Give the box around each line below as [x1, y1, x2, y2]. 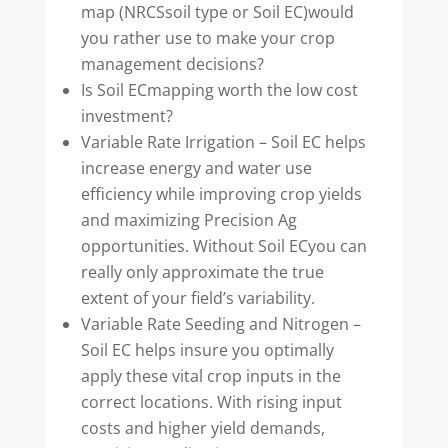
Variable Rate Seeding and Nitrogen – [80, 313, 361, 336]
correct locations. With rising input [80, 391, 342, 414]
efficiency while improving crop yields [80, 183, 362, 206]
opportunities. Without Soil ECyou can [80, 235, 367, 258]
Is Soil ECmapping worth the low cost [80, 79, 358, 102]
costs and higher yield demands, [80, 417, 325, 440]
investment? [80, 105, 173, 128]
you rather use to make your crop [80, 27, 335, 50]
